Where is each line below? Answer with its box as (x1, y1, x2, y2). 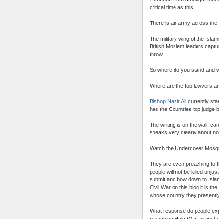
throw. (150, 51, 164, 57)
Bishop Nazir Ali (150, 98, 186, 104)
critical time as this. (150, 4, 195, 10)
